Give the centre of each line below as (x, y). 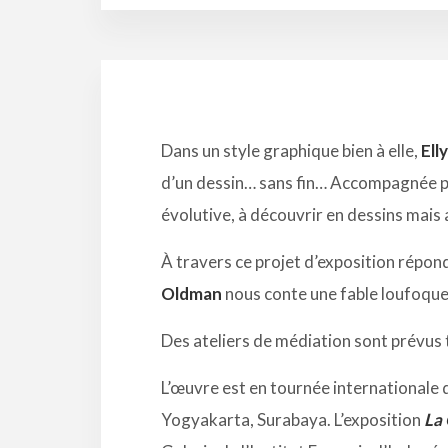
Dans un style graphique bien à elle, (290, 150)
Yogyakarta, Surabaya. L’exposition (292, 419)
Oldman (191, 293)
